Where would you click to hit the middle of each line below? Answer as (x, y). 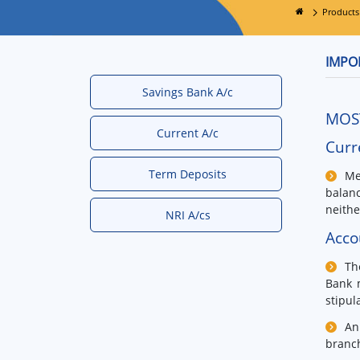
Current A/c (188, 133)
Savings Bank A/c (188, 92)
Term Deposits (188, 174)
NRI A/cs (188, 215)
